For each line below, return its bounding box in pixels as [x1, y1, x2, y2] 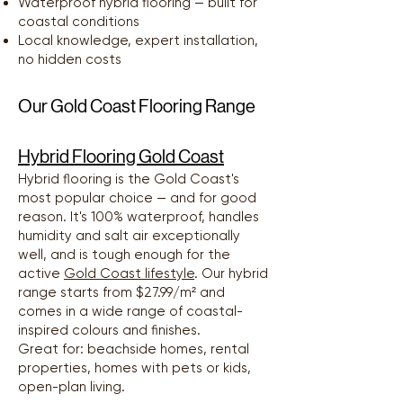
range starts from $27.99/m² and [18, 284, 225, 301]
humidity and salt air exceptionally [18, 228, 240, 245]
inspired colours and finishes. [18, 322, 201, 339]
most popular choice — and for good [18, 190, 256, 207]
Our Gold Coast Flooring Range [18, 96, 255, 118]
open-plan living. [18, 379, 125, 396]
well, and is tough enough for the [18, 246, 230, 264]
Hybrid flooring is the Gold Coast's [18, 171, 239, 188]
